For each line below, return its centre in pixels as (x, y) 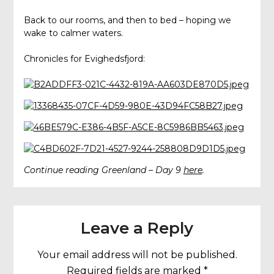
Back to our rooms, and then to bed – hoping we (127, 20)
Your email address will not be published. (137, 254)
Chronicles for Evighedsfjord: (84, 59)
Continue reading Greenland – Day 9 (103, 170)
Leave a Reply (137, 228)
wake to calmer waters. (73, 33)
